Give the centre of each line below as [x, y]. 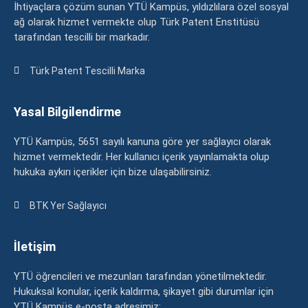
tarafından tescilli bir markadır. [83, 37]
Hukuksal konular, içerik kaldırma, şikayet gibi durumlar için [144, 291]
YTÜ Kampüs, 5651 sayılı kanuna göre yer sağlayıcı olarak [142, 141]
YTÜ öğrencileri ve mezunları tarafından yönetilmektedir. [140, 276]
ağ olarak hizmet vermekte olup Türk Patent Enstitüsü [136, 22]
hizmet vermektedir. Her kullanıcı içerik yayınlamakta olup [142, 156]
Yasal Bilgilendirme [67, 111]
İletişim [35, 246]
